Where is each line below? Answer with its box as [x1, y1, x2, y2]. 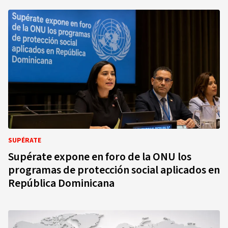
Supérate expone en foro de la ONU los [8, 149, 191, 165]
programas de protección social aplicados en [8, 162, 220, 178]
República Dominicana [8, 175, 115, 191]
